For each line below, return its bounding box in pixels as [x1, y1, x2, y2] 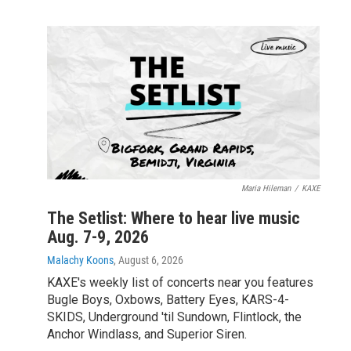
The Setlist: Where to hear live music [47, 208, 300, 228]
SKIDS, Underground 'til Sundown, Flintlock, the [47, 309, 302, 324]
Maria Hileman [241, 183, 291, 194]
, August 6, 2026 [114, 253, 183, 266]
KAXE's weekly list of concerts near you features [47, 274, 313, 290]
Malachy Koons [47, 253, 114, 266]
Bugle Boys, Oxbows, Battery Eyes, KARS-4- [47, 291, 289, 307]
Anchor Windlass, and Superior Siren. [47, 326, 247, 342]
